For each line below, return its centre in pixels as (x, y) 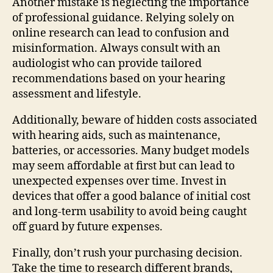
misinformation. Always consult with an (116, 48)
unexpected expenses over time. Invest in (119, 181)
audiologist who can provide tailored (107, 63)
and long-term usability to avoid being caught (129, 211)
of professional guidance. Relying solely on (123, 18)
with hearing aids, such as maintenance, (116, 135)
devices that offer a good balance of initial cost (131, 196)
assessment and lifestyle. (77, 94)
